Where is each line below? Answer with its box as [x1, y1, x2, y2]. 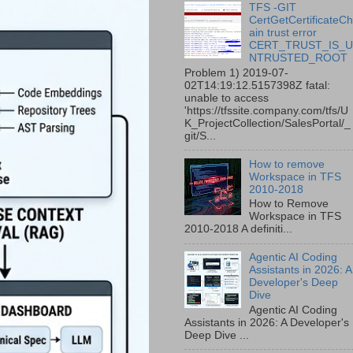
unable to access [184, 91, 269, 104]
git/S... [184, 129, 216, 142]
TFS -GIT [249, 2, 297, 14]
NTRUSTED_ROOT [249, 52, 348, 65]
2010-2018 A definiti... [184, 223, 292, 236]
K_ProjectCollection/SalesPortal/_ [184, 117, 351, 129]
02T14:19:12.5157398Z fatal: [184, 79, 330, 91]
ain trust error [249, 27, 318, 39]
